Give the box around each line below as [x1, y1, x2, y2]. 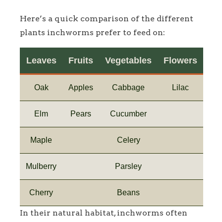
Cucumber [110, 109, 147, 118]
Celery [116, 135, 140, 144]
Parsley [115, 162, 142, 170]
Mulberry [26, 162, 56, 170]
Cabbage [112, 83, 145, 92]
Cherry [29, 188, 53, 197]
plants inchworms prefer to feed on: [20, 27, 165, 37]
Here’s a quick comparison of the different [20, 13, 193, 23]
